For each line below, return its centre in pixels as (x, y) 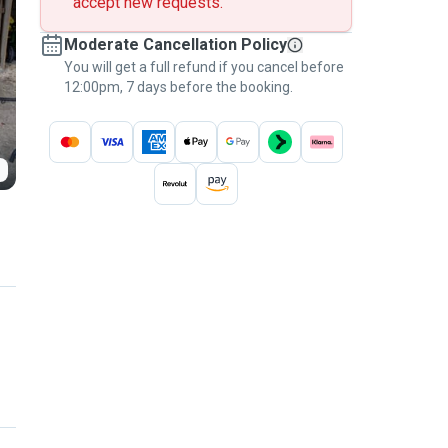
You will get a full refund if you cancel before (204, 67)
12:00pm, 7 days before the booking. (178, 87)
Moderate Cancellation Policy (175, 44)
